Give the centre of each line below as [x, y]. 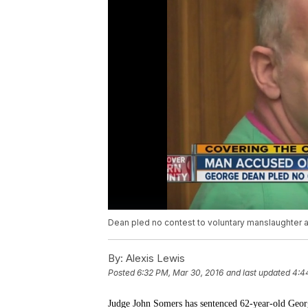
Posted [122, 273]
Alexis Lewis [154, 258]
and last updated [258, 273]
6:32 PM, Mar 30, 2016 [180, 273]
